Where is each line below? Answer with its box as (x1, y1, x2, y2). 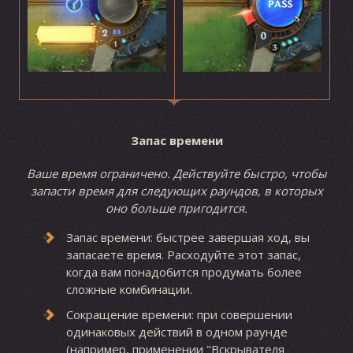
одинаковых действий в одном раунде (65, 324, 288, 340)
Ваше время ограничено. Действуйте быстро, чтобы (26, 165, 327, 182)
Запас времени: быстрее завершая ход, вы (65, 229, 310, 246)
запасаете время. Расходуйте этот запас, (65, 247, 301, 263)
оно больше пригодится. (106, 200, 247, 217)
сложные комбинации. (65, 281, 192, 298)
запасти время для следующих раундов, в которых (30, 183, 323, 199)
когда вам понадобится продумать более (65, 264, 302, 281)
